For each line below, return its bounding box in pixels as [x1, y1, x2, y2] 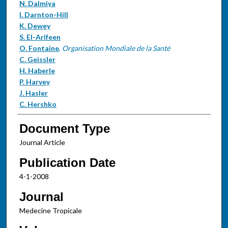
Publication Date [19, 155, 116, 169]
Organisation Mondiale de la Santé [62, 43, 170, 52]
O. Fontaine [19, 43, 59, 52]
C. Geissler [19, 54, 55, 64]
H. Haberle [19, 66, 55, 75]
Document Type [19, 122, 110, 136]
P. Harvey [19, 77, 50, 86]
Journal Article [19, 138, 65, 147]
